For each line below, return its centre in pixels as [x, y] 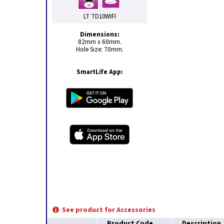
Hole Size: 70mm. [99, 49]
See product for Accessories [109, 210]
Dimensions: [99, 34]
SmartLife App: [99, 72]
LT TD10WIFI [99, 16]
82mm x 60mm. [99, 42]
